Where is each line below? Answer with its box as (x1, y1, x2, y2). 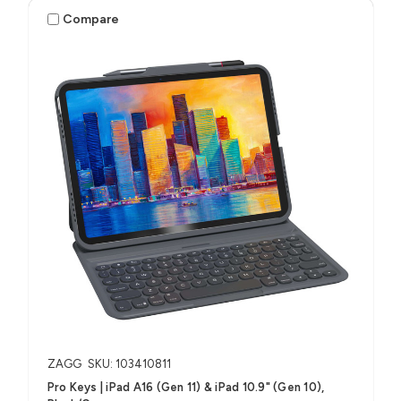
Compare (63, 11, 120, 27)
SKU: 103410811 (87, 357, 171, 371)
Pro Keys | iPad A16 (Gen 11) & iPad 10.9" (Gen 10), (47, 380, 325, 395)
